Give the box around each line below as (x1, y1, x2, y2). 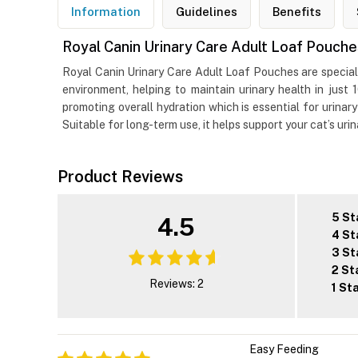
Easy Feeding (249, 343, 319, 356)
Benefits (272, 5, 321, 19)
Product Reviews (58, 167, 183, 187)
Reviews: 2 (149, 277, 204, 291)
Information (71, 5, 141, 19)
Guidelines (176, 5, 237, 19)
